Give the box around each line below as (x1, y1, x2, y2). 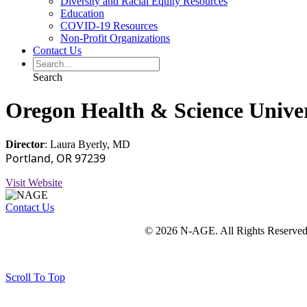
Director (5, 138, 45, 150)
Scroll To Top (5, 271, 65, 283)
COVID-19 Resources (60, 20, 158, 32)
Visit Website (5, 176, 62, 188)
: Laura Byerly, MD (45, 138, 130, 150)
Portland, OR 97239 (5, 150, 106, 166)
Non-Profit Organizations (60, 32, 170, 44)
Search (33, 71, 62, 83)
